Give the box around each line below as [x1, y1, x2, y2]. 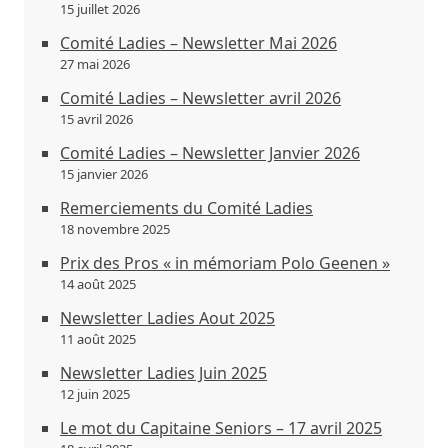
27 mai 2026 [60, 55, 130, 73]
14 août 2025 [60, 275, 136, 293]
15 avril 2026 [60, 110, 133, 128]
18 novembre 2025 [60, 220, 170, 238]
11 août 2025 [60, 330, 136, 348]
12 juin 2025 [60, 385, 130, 403]
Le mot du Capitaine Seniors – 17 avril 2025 [60, 417, 382, 439]
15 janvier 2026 [60, 165, 148, 183]
